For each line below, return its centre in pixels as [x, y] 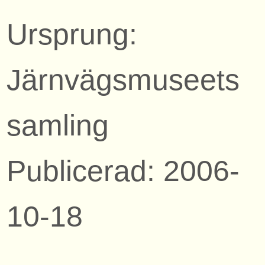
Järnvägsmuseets [123, 79]
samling [58, 125]
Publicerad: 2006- [123, 170]
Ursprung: [72, 34]
